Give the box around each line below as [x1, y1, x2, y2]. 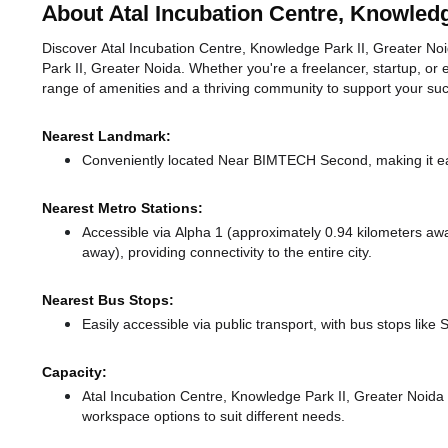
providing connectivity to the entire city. [128, 243, 372, 262]
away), [82, 243, 128, 262]
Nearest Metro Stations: [42, 199, 203, 218]
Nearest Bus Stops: [42, 291, 174, 310]
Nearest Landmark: [42, 127, 171, 146]
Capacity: [42, 363, 107, 382]
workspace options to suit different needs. [82, 407, 345, 426]
